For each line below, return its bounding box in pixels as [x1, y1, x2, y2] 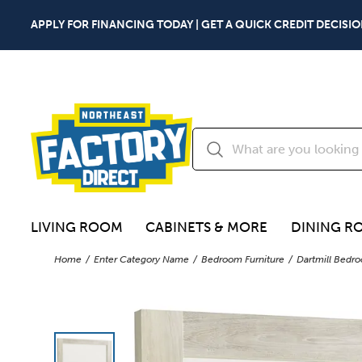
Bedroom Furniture [201, 253, 285, 265]
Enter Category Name [94, 253, 190, 265]
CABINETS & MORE [145, 219, 268, 236]
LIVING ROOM [31, 219, 123, 236]
